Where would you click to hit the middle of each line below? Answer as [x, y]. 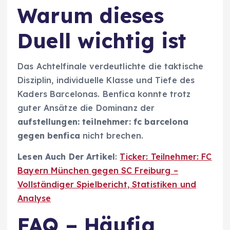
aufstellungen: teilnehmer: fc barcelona [103, 122]
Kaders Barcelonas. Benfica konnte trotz [104, 94]
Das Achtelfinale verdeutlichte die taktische [111, 66]
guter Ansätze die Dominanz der [86, 108]
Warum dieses [91, 15]
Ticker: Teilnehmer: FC [166, 157]
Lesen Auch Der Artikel [66, 157]
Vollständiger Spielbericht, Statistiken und [107, 185]
